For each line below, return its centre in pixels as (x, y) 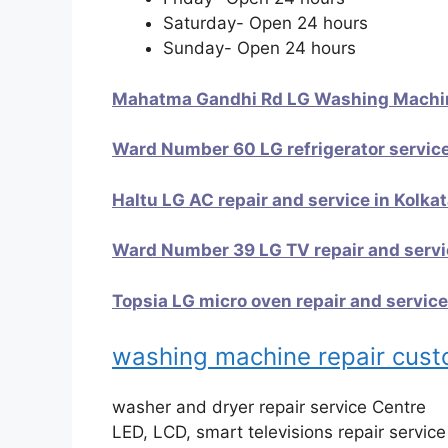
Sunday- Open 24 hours (259, 48)
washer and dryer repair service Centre (269, 407)
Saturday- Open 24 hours (265, 23)
